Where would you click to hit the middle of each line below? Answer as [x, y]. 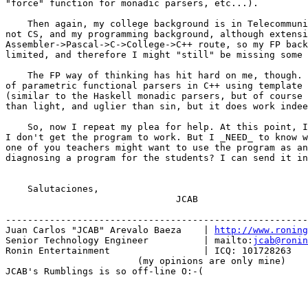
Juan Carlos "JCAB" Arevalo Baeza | [110, 230]
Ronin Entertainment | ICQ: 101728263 [148, 251]
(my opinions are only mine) [146, 261]
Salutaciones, [52, 189]
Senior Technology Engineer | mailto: [129, 241]
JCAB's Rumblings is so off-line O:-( [104, 272]
